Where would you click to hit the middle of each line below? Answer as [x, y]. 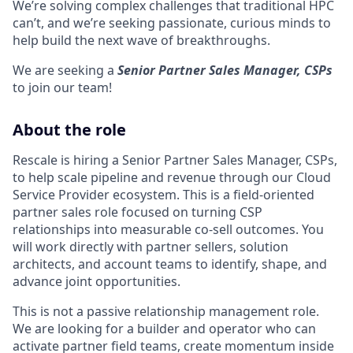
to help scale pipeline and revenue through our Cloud [172, 177]
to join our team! [62, 87]
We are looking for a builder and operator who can [164, 328]
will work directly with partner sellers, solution [150, 246]
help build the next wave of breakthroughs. [141, 40]
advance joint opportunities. [97, 281]
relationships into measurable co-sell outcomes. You [168, 229]
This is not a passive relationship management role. [166, 311]
